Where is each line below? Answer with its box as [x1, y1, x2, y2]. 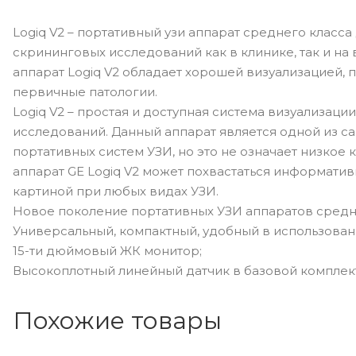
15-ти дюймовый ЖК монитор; [13, 243, 202, 258]
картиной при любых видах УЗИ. [13, 184, 219, 199]
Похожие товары [13, 306, 222, 335]
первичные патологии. [13, 84, 157, 99]
